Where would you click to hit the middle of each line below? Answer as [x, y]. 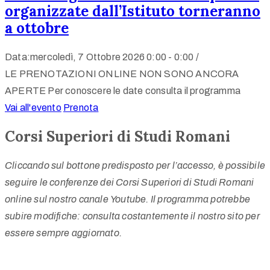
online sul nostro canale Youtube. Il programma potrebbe [127, 199]
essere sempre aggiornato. [63, 233]
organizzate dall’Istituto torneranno [133, 11]
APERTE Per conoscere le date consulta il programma [123, 90]
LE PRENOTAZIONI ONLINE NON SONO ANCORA [122, 74]
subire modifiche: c [46, 216]
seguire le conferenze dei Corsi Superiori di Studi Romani [130, 182]
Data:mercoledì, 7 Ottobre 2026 [75, 57]
